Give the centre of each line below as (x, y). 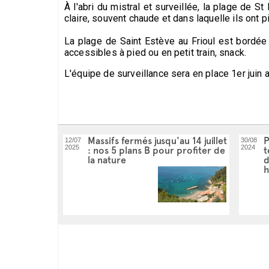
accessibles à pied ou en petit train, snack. (156, 53)
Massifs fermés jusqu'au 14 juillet (157, 141)
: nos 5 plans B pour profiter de (156, 150)
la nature (107, 160)
